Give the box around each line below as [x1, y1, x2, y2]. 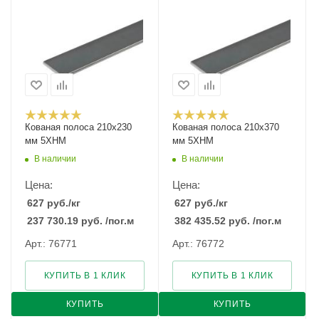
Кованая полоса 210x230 [25, 122, 132, 132]
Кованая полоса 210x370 [172, 122, 279, 132]
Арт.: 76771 [25, 238, 77, 249]
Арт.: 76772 [172, 238, 224, 249]
